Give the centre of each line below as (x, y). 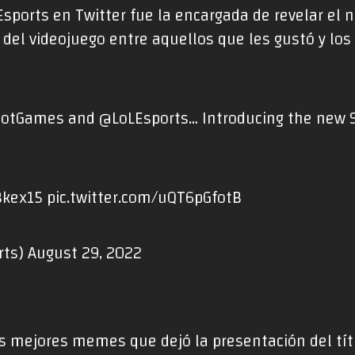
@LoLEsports (144, 119)
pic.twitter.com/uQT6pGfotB (145, 198)
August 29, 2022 (85, 254)
